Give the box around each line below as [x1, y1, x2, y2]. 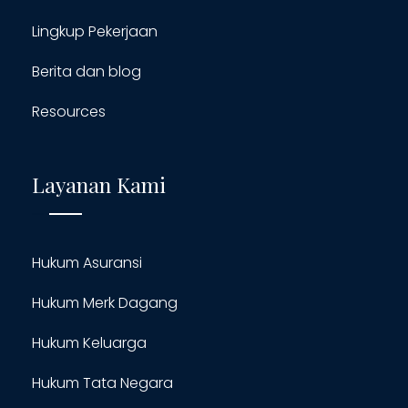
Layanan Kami [32, 169, 166, 199]
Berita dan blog [32, 60, 141, 82]
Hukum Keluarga [32, 331, 147, 353]
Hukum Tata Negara [32, 372, 173, 393]
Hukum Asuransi [32, 251, 142, 273]
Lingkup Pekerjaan [32, 20, 158, 42]
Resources [32, 100, 106, 122]
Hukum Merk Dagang [32, 291, 178, 313]
